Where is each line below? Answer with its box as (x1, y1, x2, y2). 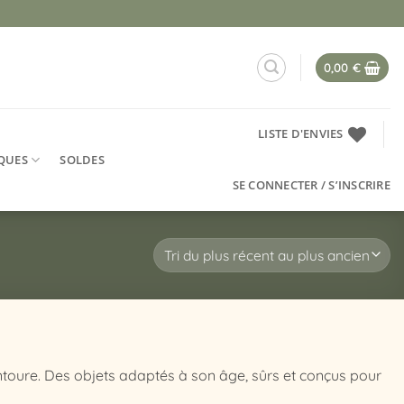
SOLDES (60, 151, 105, 168)
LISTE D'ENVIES (258, 125, 344, 142)
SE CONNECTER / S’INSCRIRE (232, 177, 390, 193)
